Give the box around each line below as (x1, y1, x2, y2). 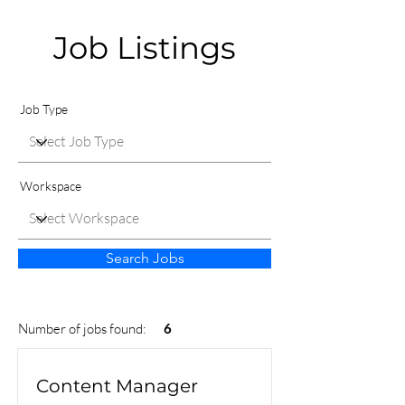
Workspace (20, 178, 81, 194)
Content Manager (36, 375, 198, 398)
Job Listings (53, 29, 236, 68)
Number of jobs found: (18, 320, 146, 338)
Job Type (20, 101, 68, 118)
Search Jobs (105, 250, 184, 268)
